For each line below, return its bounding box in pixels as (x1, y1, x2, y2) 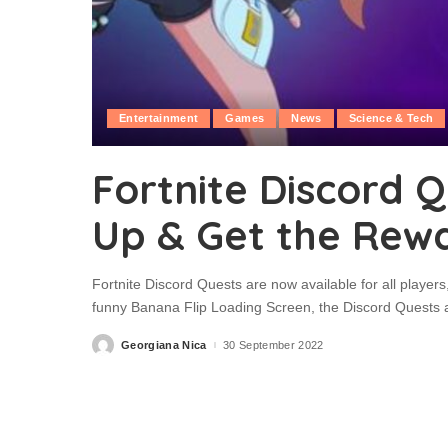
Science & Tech (348, 112, 434, 125)
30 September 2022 (222, 338, 324, 351)
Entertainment (119, 112, 199, 125)
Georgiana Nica (121, 338, 207, 351)
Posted (91, 342, 131, 355)
